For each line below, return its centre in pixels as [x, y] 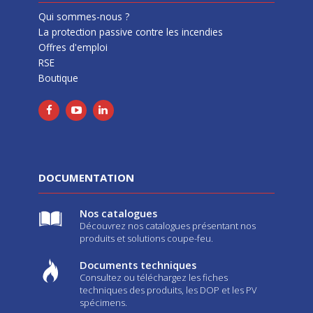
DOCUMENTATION [86, 177]
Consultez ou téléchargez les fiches [154, 277]
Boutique [58, 78]
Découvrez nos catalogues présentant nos [168, 225]
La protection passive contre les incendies [131, 31]
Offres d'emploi [73, 47]
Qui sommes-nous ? [84, 16]
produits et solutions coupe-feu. [146, 238]
